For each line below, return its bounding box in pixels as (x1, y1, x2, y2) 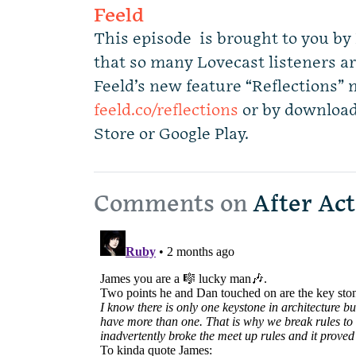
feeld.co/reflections (94, 101, 238, 120)
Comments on (94, 192, 247, 218)
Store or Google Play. (94, 125, 249, 144)
